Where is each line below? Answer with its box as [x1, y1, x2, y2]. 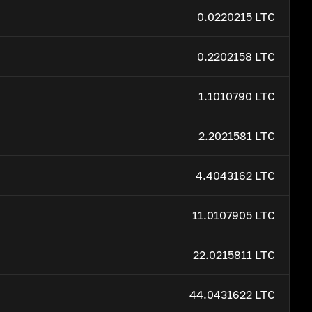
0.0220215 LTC [197, 10, 275, 24]
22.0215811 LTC [193, 248, 275, 262]
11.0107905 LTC [192, 208, 275, 222]
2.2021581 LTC [198, 129, 275, 143]
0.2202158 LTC [197, 49, 275, 63]
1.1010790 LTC [198, 89, 275, 103]
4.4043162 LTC [196, 169, 275, 182]
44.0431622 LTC [189, 288, 275, 302]
